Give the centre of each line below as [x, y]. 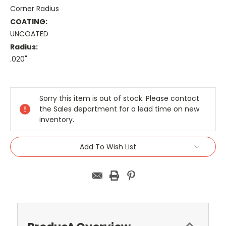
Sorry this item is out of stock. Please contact [119, 98]
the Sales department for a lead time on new [119, 109]
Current [24, 77]
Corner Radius [35, 9]
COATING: [29, 21]
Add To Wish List [108, 147]
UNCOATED [29, 34]
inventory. [57, 119]
